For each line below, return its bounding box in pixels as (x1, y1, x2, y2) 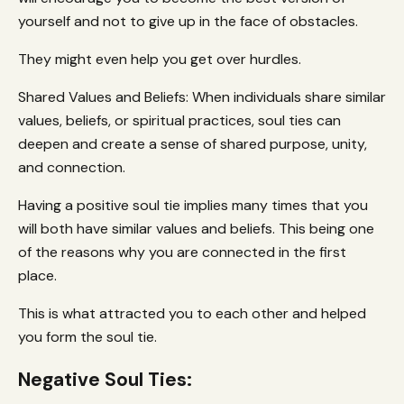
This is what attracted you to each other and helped (18, 303, 366, 323)
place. (18, 265, 60, 285)
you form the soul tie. (18, 326, 161, 346)
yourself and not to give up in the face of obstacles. (18, 11, 362, 31)
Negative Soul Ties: (18, 366, 192, 392)
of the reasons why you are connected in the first (18, 242, 346, 262)
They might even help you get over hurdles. (18, 49, 305, 69)
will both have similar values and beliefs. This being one (18, 218, 374, 238)
